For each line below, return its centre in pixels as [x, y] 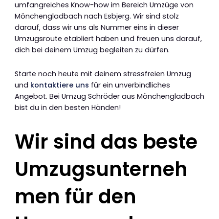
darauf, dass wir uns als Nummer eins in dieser [97, 28]
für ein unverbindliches [130, 85]
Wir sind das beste [106, 142]
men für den [76, 196]
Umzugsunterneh [101, 169]
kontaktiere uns [60, 85]
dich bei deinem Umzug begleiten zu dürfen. [92, 50]
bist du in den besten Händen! [68, 107]
